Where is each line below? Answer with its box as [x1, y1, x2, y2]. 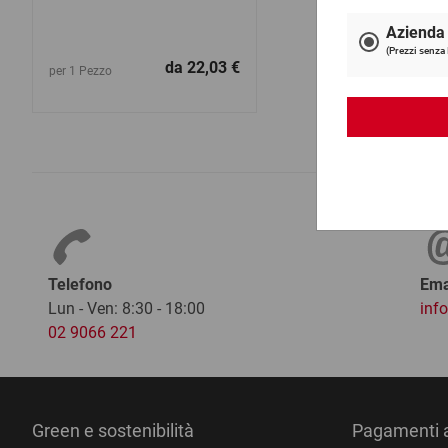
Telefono [48, 274, 112, 294]
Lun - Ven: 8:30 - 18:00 [48, 298, 205, 318]
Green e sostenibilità [32, 419, 194, 441]
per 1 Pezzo [49, 64, 112, 79]
